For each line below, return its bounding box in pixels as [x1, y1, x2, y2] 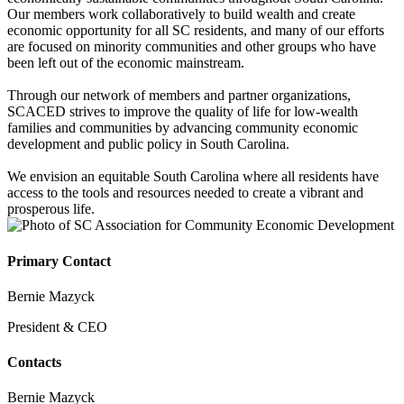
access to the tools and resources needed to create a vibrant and [7, 185, 363, 201]
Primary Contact [7, 252, 111, 269]
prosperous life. [7, 201, 95, 217]
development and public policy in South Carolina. [7, 136, 289, 152]
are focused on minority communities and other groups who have [7, 39, 376, 55]
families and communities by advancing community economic [7, 120, 358, 136]
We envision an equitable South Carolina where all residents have [7, 169, 379, 185]
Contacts [7, 354, 61, 371]
